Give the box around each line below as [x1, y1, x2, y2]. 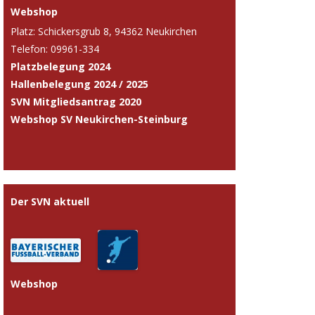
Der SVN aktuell [11, 194, 89, 208]
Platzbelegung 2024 [11, 59, 110, 73]
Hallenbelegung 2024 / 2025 [11, 77, 148, 91]
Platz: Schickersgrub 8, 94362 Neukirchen [11, 24, 197, 38]
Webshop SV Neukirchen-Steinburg [11, 112, 188, 126]
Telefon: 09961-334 [11, 41, 99, 56]
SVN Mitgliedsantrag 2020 [11, 94, 141, 108]
